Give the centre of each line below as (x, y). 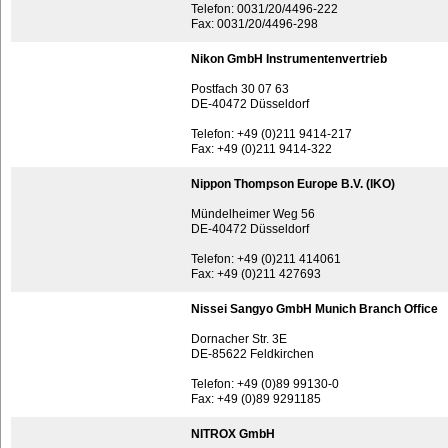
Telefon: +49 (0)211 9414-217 (271, 134)
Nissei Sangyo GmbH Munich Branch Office (314, 309)
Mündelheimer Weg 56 (253, 214)
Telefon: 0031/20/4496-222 (264, 9)
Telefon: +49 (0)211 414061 (266, 259)
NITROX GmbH (233, 434)
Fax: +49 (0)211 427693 (256, 274)
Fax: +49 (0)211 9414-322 (261, 149)
